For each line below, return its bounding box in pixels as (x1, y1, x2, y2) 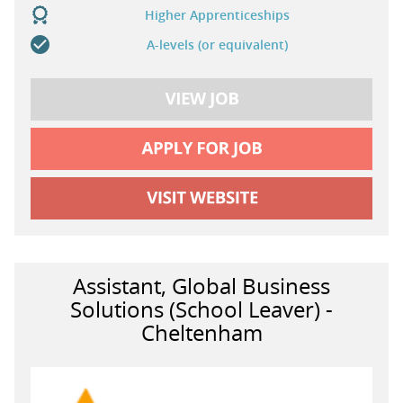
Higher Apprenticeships (144, 6, 290, 24)
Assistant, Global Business (73, 272, 330, 301)
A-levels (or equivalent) (146, 36, 288, 54)
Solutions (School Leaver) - (70, 295, 333, 325)
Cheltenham (140, 318, 263, 348)
